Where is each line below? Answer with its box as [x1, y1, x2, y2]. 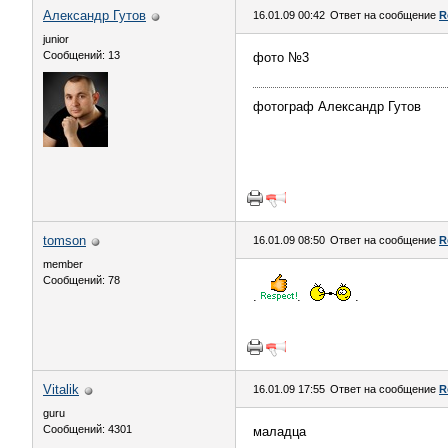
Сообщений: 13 [43, 49, 120, 61]
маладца [253, 424, 306, 439]
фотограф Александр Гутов [253, 99, 421, 114]
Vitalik [43, 382, 79, 397]
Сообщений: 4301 [43, 423, 132, 435]
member [43, 258, 83, 270]
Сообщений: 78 [43, 274, 120, 286]
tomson [43, 233, 86, 248]
